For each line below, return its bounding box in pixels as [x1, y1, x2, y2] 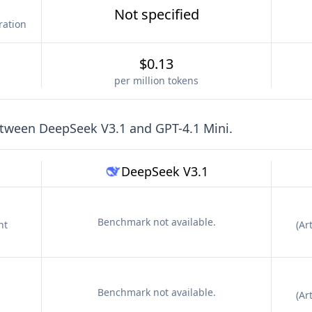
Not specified [114, 5, 199, 24]
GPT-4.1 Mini [155, 120, 229, 136]
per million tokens [114, 74, 198, 87]
